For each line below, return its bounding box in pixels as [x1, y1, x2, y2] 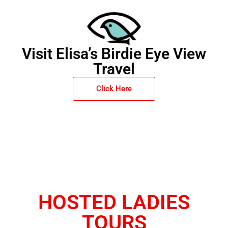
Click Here [96, 84, 132, 94]
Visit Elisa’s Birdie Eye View [22, 45, 206, 63]
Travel [93, 60, 135, 78]
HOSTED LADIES [38, 190, 190, 215]
